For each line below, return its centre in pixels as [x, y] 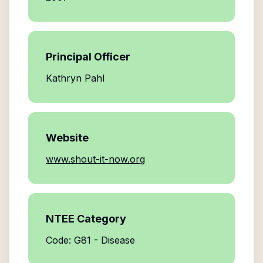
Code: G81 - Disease [90, 240]
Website [67, 138]
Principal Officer [88, 57]
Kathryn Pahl [75, 78]
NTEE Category [86, 219]
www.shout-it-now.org [95, 159]
